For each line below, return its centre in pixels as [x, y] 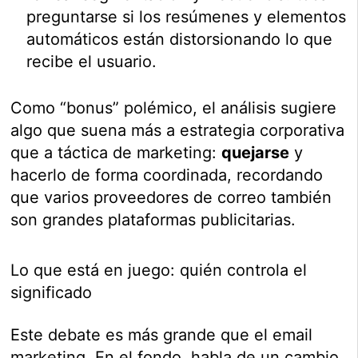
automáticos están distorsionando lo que [180, 40]
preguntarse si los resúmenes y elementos [187, 17]
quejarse [256, 153]
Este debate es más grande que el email [162, 335]
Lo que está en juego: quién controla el [159, 270]
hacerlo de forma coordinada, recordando [167, 175]
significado [52, 293]
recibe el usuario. [92, 62]
